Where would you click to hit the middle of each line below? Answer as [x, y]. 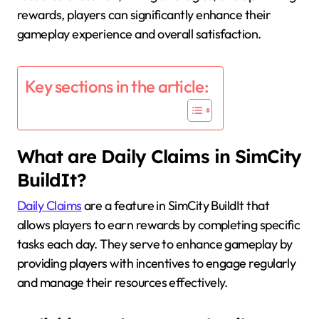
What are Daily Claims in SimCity [159, 156]
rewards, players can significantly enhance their [144, 14]
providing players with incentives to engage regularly [157, 263]
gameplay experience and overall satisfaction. [139, 33]
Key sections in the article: [117, 87]
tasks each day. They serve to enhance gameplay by [155, 244]
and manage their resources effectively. [122, 283]
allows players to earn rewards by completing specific [159, 225]
